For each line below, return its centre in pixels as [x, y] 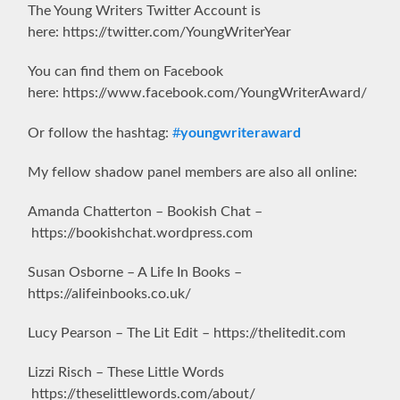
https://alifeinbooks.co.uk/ [110, 293]
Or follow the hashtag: [100, 133]
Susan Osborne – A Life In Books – [135, 272]
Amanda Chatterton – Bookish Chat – [146, 211]
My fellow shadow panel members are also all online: [193, 172]
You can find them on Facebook [126, 71]
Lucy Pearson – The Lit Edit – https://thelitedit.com [187, 333]
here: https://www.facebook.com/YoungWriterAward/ [198, 92]
